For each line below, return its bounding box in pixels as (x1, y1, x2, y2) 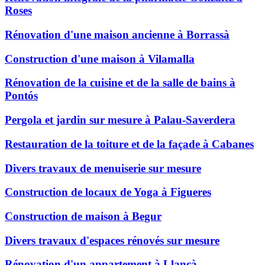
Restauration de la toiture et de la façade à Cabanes (5, 137, 254, 150)
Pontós (5, 89, 38, 102)
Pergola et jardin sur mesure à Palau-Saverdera (5, 114, 235, 127)
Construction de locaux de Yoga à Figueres (5, 186, 211, 199)
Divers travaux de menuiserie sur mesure (5, 161, 201, 174)
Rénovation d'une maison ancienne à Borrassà (5, 28, 230, 41)
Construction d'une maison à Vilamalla (5, 52, 195, 65)
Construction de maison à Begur (5, 210, 161, 222)
